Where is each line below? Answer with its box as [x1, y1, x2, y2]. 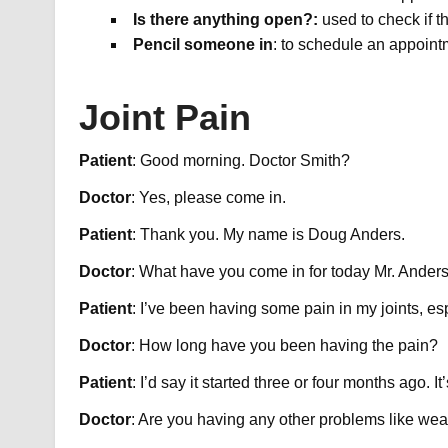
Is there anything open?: [132, 11, 322, 29]
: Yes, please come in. [130, 189, 286, 207]
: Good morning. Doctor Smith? [131, 152, 350, 170]
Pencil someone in [132, 36, 273, 54]
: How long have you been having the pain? [130, 337, 438, 355]
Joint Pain [78, 97, 251, 139]
